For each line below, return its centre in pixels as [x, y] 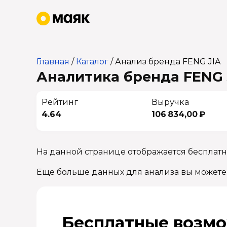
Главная [53, 62]
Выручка [170, 102]
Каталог [92, 62]
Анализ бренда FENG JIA [168, 62]
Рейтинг [60, 102]
